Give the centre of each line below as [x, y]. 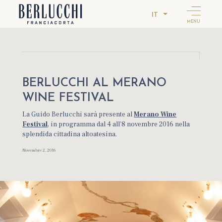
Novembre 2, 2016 [39, 150]
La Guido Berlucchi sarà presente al [78, 114]
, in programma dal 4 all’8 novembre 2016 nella [119, 124]
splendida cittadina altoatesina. [70, 134]
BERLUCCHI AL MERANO [95, 83]
